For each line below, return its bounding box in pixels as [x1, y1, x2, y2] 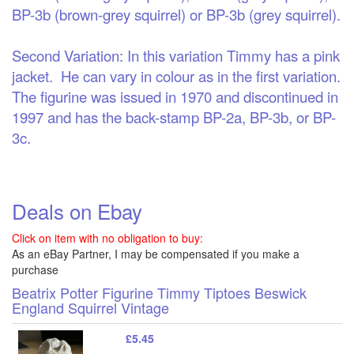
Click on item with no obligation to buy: [12, 229, 203, 246]
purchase [12, 261, 58, 277]
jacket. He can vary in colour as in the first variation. [12, 65, 341, 86]
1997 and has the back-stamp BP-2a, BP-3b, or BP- [12, 106, 336, 127]
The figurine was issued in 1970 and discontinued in [12, 85, 338, 107]
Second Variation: [12, 44, 123, 66]
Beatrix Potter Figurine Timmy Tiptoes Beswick [12, 281, 307, 303]
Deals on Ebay [12, 195, 142, 225]
